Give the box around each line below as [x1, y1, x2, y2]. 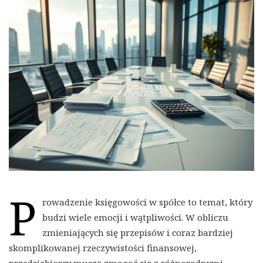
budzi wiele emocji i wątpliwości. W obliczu [42, 211, 228, 224]
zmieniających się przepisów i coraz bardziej [42, 227, 233, 239]
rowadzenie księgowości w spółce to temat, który [42, 196, 252, 208]
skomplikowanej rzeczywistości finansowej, [9, 242, 197, 254]
